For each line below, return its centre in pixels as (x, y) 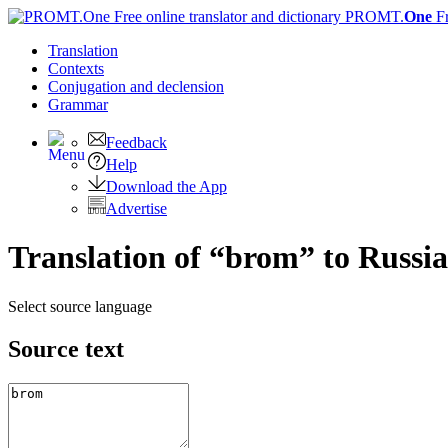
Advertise (136, 208)
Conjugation (89, 86)
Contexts (76, 68)
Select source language (80, 306)
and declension (177, 86)
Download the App (166, 186)
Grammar (78, 104)
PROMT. (372, 16)
